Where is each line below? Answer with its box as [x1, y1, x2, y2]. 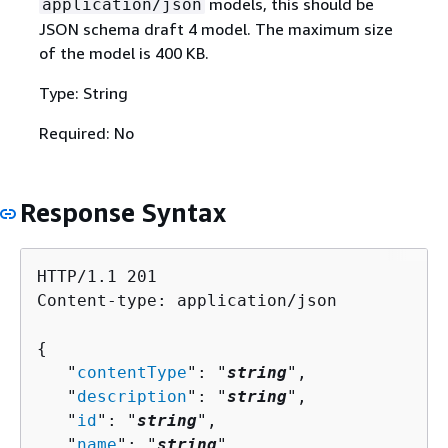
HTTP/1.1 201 [37, 266, 157, 286]
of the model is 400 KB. [38, 43, 209, 64]
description [77, 386, 187, 406]
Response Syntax [20, 197, 226, 229]
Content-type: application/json [37, 290, 337, 310]
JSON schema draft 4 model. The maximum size [38, 19, 393, 40]
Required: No [38, 123, 134, 144]
